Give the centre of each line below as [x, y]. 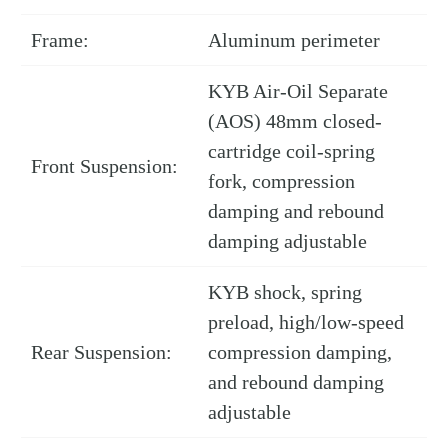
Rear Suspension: [101, 352]
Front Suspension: [104, 166]
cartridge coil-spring [291, 151]
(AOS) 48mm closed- [295, 121]
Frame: [60, 40]
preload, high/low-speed [306, 322]
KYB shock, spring [285, 292]
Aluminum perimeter [294, 40]
